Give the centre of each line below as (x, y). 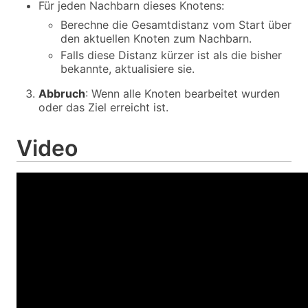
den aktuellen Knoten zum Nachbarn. (156, 38)
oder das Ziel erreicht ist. (103, 107)
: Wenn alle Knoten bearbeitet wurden (183, 93)
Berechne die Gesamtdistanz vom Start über (176, 25)
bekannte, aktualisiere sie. (128, 69)
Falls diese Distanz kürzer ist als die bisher (171, 55)
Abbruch (62, 93)
